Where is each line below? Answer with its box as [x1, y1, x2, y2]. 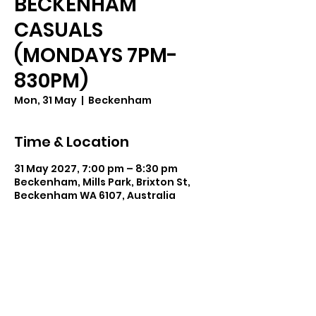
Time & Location [14, 131, 129, 152]
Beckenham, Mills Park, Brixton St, [14, 174, 190, 189]
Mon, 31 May [14, 92, 77, 107]
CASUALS [14, 16, 103, 44]
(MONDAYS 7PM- [14, 41, 178, 69]
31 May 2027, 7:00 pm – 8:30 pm [14, 161, 178, 176]
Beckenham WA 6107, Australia [14, 188, 176, 202]
